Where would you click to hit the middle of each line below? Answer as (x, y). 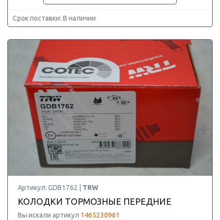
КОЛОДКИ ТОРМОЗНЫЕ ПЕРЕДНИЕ (95, 201)
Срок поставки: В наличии (54, 18)
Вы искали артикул (49, 215)
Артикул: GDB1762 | (50, 188)
